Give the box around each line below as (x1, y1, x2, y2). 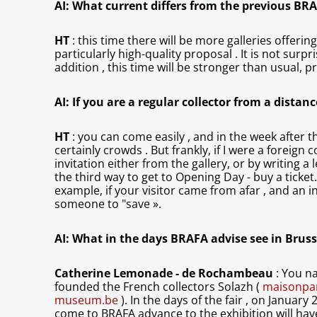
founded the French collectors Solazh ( (54, 279, 260, 295)
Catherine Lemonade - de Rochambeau (54, 265, 276, 282)
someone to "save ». (54, 196, 161, 212)
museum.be (54, 292, 121, 309)
